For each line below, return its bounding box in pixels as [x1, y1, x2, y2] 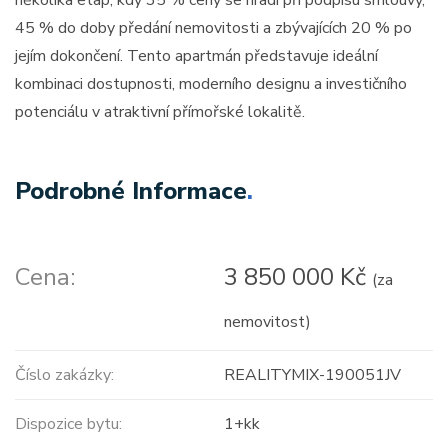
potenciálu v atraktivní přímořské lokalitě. [15, 101, 305, 124]
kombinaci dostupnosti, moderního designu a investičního [15, 73, 407, 96]
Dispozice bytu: [15, 413, 122, 436]
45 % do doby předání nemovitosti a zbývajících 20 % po [15, 17, 412, 40]
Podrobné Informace [15, 175, 247, 208]
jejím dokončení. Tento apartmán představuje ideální [15, 45, 378, 68]
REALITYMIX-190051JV [223, 364, 401, 387]
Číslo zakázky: [15, 364, 114, 387]
